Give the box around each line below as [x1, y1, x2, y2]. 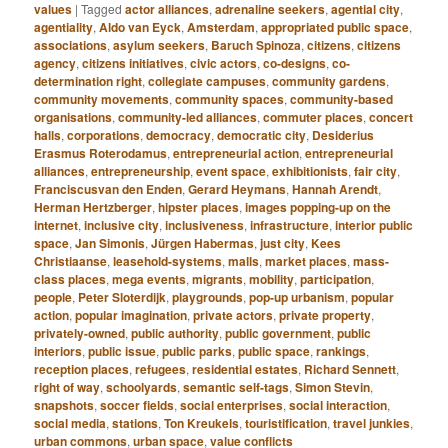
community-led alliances [118, 107, 258, 126]
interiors [34, 341, 83, 360]
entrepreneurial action [173, 143, 300, 162]
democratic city [217, 125, 307, 144]
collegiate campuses [148, 71, 267, 90]
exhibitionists [272, 161, 349, 180]
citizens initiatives [82, 53, 185, 72]
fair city [354, 161, 398, 180]
